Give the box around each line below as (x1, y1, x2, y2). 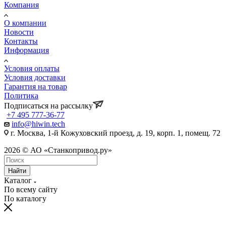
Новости (4, 27, 34, 36)
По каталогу (4, 194, 46, 203)
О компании (4, 18, 46, 27)
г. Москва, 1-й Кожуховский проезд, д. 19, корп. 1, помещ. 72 (9, 128, 220, 137)
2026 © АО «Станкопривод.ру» (4, 145, 112, 154)
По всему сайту (4, 185, 58, 194)
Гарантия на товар (4, 82, 67, 91)
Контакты (4, 36, 38, 45)
